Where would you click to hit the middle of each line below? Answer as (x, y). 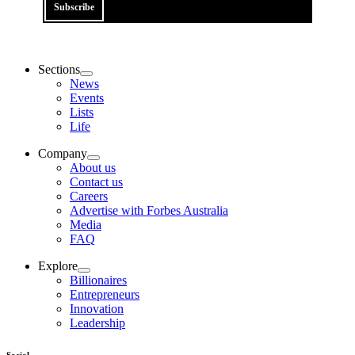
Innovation (97, 308)
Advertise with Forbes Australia (149, 210)
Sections (59, 69)
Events (87, 97)
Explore (58, 265)
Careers (89, 196)
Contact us (96, 181)
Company (63, 153)
